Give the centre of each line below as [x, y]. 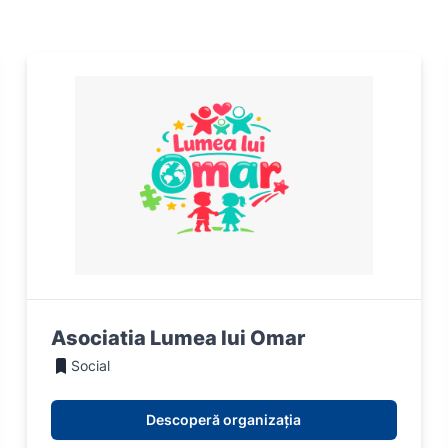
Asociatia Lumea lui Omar [177, 338]
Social [90, 366]
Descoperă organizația [224, 420]
